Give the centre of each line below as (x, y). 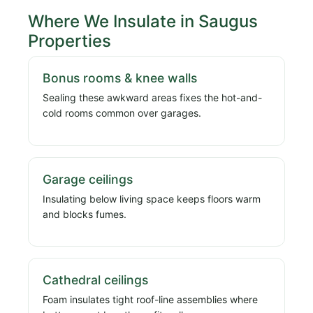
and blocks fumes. (85, 214)
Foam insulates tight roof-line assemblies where (150, 299)
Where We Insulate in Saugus (143, 21)
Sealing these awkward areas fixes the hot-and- (152, 98)
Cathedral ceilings (95, 279)
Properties (70, 41)
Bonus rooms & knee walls (120, 78)
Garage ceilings (88, 179)
